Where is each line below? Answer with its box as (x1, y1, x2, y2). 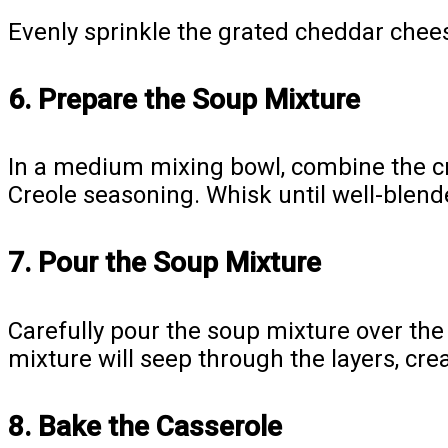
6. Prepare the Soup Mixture (8, 82, 360, 116)
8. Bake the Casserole (8, 409, 282, 443)
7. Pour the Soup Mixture (8, 246, 321, 280)
